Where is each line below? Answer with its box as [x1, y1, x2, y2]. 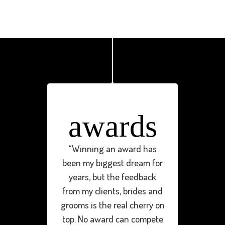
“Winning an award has [68, 142, 157, 155]
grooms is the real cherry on [60, 198, 165, 211]
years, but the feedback [69, 170, 156, 183]
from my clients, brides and [62, 184, 163, 197]
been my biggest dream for [62, 156, 163, 169]
